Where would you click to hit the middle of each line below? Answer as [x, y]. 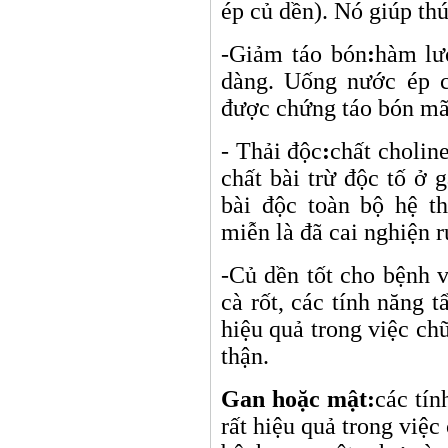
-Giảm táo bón [294, 54]
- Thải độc [272, 151]
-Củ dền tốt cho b [308, 275]
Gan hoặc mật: [298, 399]
